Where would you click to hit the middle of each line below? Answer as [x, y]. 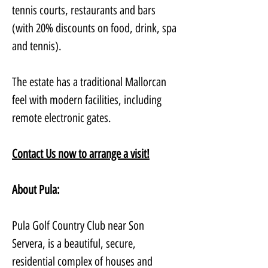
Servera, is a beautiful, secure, [75, 243]
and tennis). [38, 46]
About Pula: [36, 190]
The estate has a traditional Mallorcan [90, 82]
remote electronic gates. [63, 118]
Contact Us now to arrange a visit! [81, 154]
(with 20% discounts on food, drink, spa [95, 28]
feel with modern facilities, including [88, 100]
